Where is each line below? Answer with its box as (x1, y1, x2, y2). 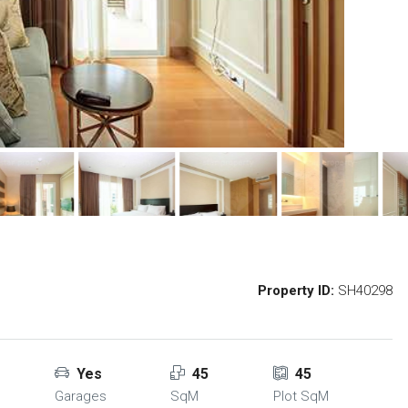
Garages (54, 388, 107, 404)
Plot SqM (272, 388, 329, 404)
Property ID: (258, 282, 334, 299)
